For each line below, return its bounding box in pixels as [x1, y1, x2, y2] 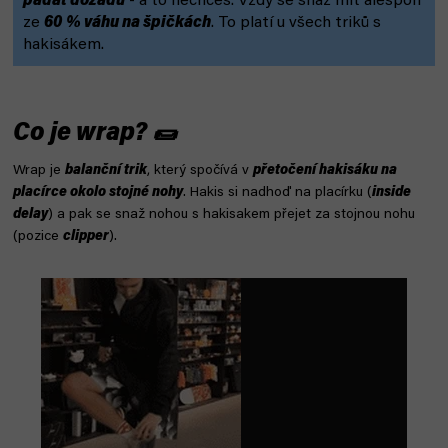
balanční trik [65, 163, 147, 178]
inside [372, 185, 411, 200]
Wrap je [13, 163, 65, 178]
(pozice [13, 229, 63, 244]
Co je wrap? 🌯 [13, 121, 177, 147]
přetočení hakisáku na [253, 163, 397, 178]
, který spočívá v [147, 163, 253, 178]
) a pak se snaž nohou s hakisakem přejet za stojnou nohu [48, 207, 415, 222]
